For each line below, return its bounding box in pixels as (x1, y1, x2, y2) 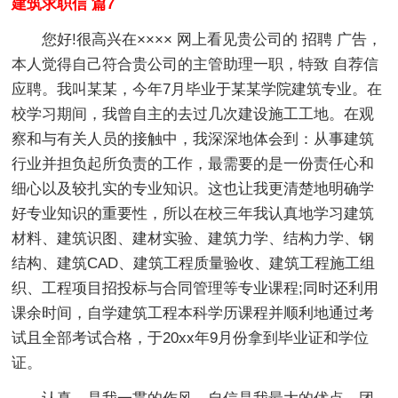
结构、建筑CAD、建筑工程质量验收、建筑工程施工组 (12, 254, 376, 272)
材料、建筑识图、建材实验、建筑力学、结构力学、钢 (12, 229, 375, 247)
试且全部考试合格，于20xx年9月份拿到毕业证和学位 (12, 329, 370, 346)
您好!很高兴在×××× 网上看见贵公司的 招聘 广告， (42, 30, 383, 48)
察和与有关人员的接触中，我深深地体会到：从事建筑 (12, 130, 375, 147)
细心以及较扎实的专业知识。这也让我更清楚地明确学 (12, 179, 375, 197)
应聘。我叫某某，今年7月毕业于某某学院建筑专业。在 (12, 80, 383, 98)
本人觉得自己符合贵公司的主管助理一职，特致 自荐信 (12, 55, 379, 73)
